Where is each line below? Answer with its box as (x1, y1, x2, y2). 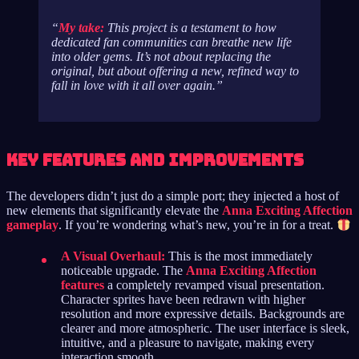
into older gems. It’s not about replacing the (51, 50, 271, 64)
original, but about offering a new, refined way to (51, 64, 299, 79)
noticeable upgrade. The (61, 263, 186, 277)
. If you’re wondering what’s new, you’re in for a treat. (58, 218, 337, 232)
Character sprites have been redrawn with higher (61, 292, 305, 306)
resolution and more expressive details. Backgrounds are (61, 306, 345, 321)
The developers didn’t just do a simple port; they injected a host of (6, 189, 339, 204)
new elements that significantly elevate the (6, 204, 222, 218)
